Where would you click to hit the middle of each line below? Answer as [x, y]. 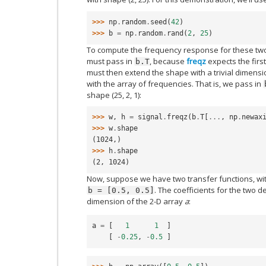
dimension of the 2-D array [136, 201]
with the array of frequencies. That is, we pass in [175, 83]
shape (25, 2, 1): [114, 95]
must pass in [110, 61]
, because [168, 61]
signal [150, 117]
